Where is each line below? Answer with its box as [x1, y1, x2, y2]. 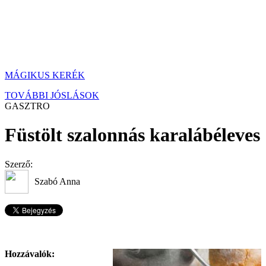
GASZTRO [5, 101, 50, 111]
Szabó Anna [34, 176, 80, 186]
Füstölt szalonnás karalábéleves [5, 124, 260, 146]
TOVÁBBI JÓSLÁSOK [5, 90, 99, 100]
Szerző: [5, 159, 33, 169]
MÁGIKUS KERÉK [5, 70, 85, 80]
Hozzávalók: [5, 249, 55, 259]
